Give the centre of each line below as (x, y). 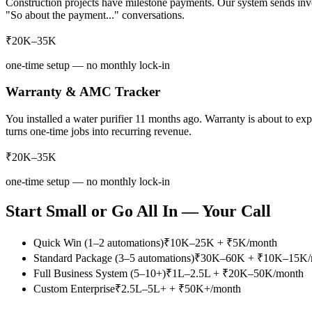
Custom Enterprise (74, 288)
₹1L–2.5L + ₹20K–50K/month (235, 273)
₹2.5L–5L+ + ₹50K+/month (178, 288)
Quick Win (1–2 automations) (99, 242)
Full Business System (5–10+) (100, 273)
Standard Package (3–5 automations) (114, 258)
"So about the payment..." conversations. (95, 15)
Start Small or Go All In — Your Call (138, 211)
